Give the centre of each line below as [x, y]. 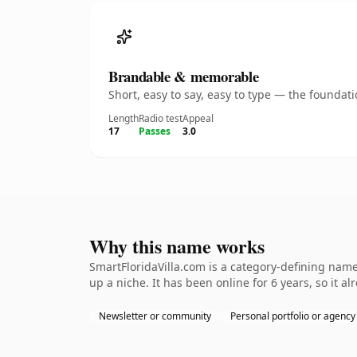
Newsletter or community [155, 316]
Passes [155, 131]
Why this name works [177, 246]
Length [124, 118]
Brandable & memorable [184, 76]
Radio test [161, 118]
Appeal [198, 118]
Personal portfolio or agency [293, 316]
